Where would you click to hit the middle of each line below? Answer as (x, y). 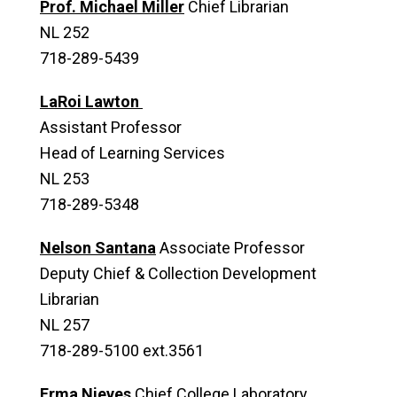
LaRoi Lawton (91, 101)
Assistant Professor (111, 127)
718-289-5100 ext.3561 (122, 350)
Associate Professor (230, 248)
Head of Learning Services (132, 153)
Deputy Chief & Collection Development (178, 273)
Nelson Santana (98, 248)
